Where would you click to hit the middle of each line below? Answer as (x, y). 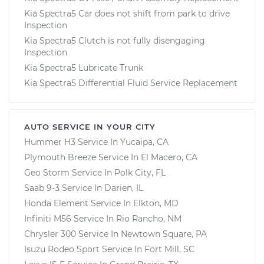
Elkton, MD (156, 203)
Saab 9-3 (42, 188)
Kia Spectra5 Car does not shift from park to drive (127, 13)
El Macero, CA (169, 157)
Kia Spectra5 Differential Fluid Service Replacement (131, 83)
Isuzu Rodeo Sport (62, 249)
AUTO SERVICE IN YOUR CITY (90, 126)
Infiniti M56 (48, 218)
